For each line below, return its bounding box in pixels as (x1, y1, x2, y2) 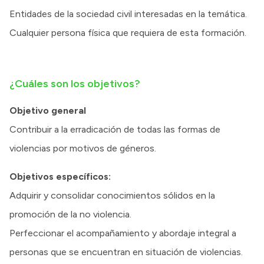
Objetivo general (9, 105, 86, 116)
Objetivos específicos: (9, 171, 111, 182)
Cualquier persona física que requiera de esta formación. (9, 27, 246, 38)
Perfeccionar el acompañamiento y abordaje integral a (9, 227, 236, 239)
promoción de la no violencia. (9, 209, 131, 220)
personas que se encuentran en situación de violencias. (9, 246, 243, 258)
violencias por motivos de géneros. (9, 143, 156, 154)
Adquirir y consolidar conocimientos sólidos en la (9, 190, 215, 201)
